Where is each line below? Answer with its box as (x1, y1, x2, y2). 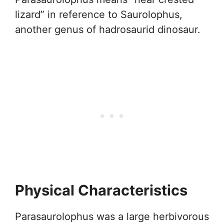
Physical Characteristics (15, 181, 187, 199)
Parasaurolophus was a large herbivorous (15, 210, 209, 223)
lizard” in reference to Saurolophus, (15, 8, 182, 21)
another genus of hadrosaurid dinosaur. (15, 23, 200, 36)
